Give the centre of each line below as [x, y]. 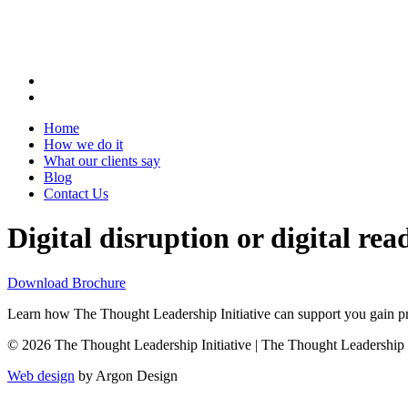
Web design [41, 375]
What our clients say [102, 160]
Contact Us [76, 193]
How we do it [83, 144]
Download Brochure [66, 282]
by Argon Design [126, 375]
